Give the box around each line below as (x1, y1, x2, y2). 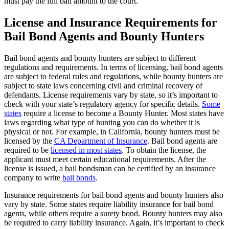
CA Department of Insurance (54, 136, 147, 145)
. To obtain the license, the (122, 145, 206, 154)
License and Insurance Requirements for (4, 15, 217, 29)
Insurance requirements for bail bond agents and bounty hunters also (4, 190, 223, 199)
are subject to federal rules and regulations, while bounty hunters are (4, 72, 223, 81)
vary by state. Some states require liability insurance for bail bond (4, 199, 214, 209)
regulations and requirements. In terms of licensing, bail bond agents (4, 62, 223, 72)
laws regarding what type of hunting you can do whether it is (4, 118, 200, 127)
